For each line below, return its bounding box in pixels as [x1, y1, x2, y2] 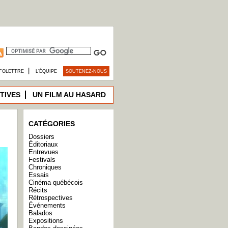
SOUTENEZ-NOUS [66, 69, 107, 74]
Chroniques [28, 163, 62, 171]
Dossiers [28, 133, 54, 140]
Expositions [28, 217, 63, 224]
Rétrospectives [28, 194, 73, 202]
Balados [28, 209, 52, 217]
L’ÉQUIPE [36, 69, 57, 74]
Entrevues [28, 148, 59, 156]
